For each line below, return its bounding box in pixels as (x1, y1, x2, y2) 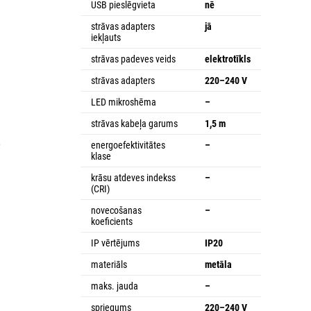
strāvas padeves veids (91, 53, 176, 65)
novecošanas (91, 204, 142, 216)
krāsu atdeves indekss (91, 171, 176, 183)
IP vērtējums (91, 237, 140, 249)
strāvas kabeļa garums (91, 117, 178, 129)
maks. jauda (91, 280, 138, 292)
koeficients (91, 215, 133, 227)
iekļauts (91, 31, 121, 43)
